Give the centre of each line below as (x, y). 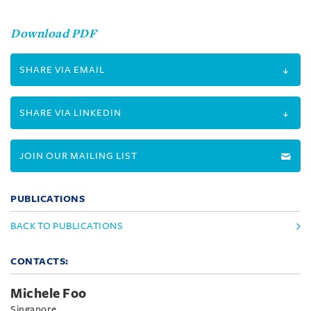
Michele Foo (49, 294)
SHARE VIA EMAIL (62, 70)
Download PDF (53, 34)
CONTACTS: (40, 261)
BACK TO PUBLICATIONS (67, 226)
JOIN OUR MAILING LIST (78, 156)
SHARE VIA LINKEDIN (70, 113)
